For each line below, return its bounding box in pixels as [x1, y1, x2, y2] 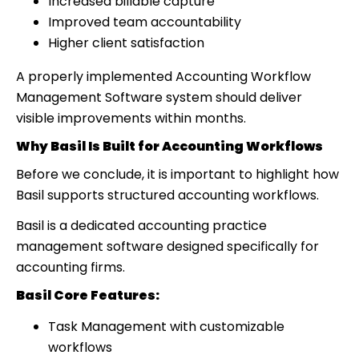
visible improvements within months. [16, 108, 246, 127]
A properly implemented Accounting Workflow [16, 67, 311, 86]
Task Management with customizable [48, 317, 284, 336]
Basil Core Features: [16, 285, 159, 305]
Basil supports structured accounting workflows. [16, 185, 319, 204]
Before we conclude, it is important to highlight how [16, 164, 339, 184]
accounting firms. [16, 257, 125, 276]
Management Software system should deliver [16, 87, 302, 107]
